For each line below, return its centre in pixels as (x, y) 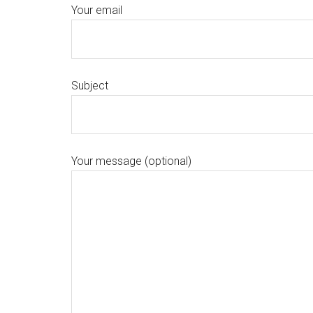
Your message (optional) (131, 161)
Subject (90, 86)
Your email (97, 10)
